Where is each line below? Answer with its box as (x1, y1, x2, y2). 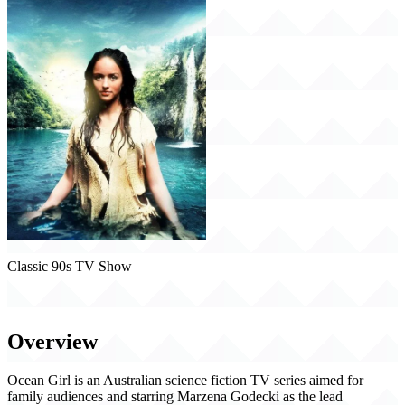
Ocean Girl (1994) (7, 291, 140, 311)
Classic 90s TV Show (7, 259, 132, 274)
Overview (7, 329, 98, 353)
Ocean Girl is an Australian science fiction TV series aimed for (7, 372, 363, 388)
